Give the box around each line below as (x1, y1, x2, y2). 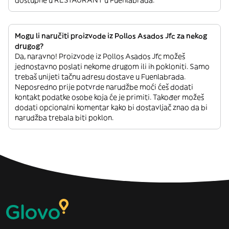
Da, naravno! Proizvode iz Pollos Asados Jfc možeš (15, 52, 185, 61)
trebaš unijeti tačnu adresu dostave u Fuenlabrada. (15, 72, 186, 81)
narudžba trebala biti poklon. (15, 113, 113, 122)
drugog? (15, 41, 43, 51)
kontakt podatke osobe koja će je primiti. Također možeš (15, 93, 204, 102)
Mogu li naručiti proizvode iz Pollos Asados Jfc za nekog (15, 31, 207, 40)
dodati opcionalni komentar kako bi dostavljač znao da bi (15, 103, 208, 112)
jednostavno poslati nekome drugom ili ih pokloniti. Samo (15, 62, 210, 71)
